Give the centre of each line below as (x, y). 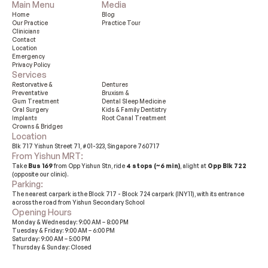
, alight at (194, 166)
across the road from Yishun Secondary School (78, 202)
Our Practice (31, 23)
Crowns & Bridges (37, 126)
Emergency (28, 56)
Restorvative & (32, 84)
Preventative (30, 93)
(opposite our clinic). (40, 174)
